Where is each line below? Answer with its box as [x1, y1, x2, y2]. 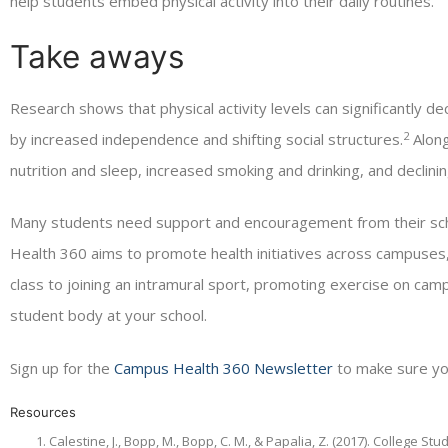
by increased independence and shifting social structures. [10, 129, 403, 150]
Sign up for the [10, 357, 114, 378]
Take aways [10, 37, 184, 77]
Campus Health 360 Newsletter [114, 357, 333, 378]
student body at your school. [10, 305, 207, 326]
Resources [10, 403, 76, 420]
